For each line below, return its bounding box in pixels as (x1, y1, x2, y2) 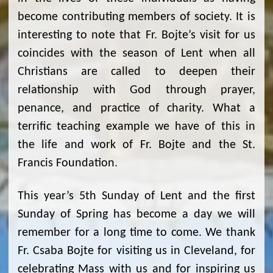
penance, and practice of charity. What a (18, 102, 255, 115)
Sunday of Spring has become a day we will (18, 208, 255, 221)
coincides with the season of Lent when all (18, 48, 255, 60)
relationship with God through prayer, (18, 84, 255, 97)
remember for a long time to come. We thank (18, 227, 255, 239)
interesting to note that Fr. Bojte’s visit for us (18, 29, 255, 42)
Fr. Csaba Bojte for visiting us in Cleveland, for (18, 245, 255, 258)
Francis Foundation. (18, 157, 118, 170)
